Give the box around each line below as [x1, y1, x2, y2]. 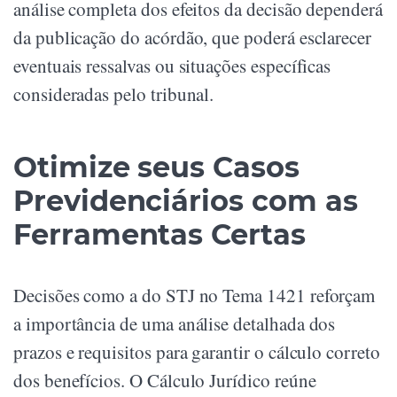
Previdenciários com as [13, 183, 358, 219]
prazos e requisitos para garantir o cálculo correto [13, 339, 380, 365]
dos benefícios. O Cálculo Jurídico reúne [13, 368, 316, 393]
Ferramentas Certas [13, 217, 306, 253]
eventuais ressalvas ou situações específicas [13, 53, 331, 79]
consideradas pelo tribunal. [13, 82, 214, 107]
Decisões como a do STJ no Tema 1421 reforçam [13, 283, 376, 308]
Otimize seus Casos [13, 150, 300, 185]
